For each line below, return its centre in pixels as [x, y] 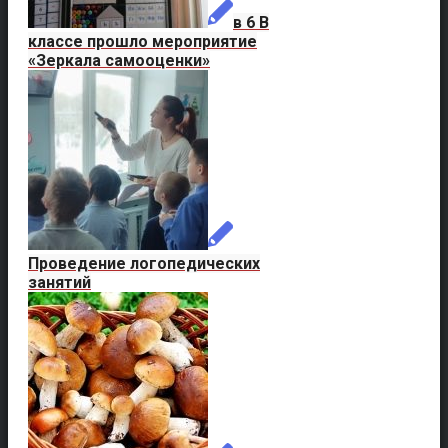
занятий [59, 282]
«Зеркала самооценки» [119, 60]
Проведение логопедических [144, 263]
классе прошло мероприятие [142, 41]
